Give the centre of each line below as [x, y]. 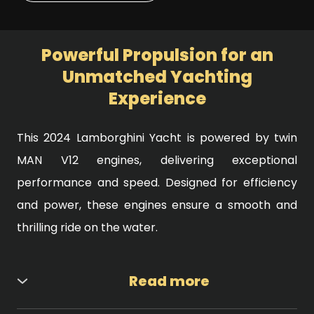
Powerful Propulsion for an [157, 55]
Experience [157, 98]
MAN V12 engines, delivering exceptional [157, 160]
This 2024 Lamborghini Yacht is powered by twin [157, 137]
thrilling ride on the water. [87, 227]
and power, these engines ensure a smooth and [157, 205]
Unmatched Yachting [157, 76]
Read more [169, 281]
